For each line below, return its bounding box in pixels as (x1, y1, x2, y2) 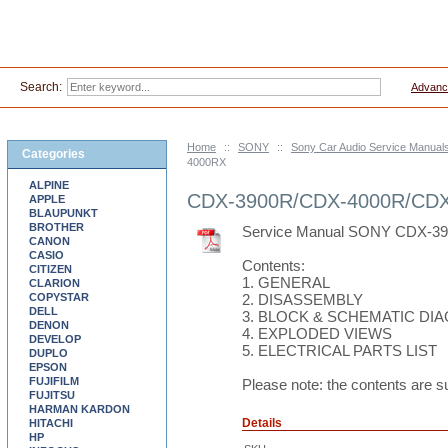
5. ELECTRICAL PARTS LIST (242, 342, 437, 359)
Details (242, 416, 282, 430)
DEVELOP (29, 333, 81, 345)
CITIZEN (29, 263, 72, 275)
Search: (20, 80, 62, 94)
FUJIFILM (29, 375, 79, 387)
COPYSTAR (29, 291, 89, 303)
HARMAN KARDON (29, 403, 130, 415)
